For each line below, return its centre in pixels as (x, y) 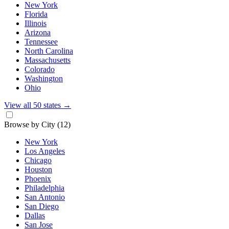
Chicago (38, 161)
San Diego (42, 207)
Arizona (38, 33)
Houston (38, 170)
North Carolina (49, 51)
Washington (44, 79)
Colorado (40, 70)
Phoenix (38, 179)
